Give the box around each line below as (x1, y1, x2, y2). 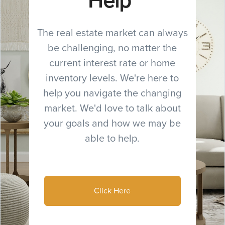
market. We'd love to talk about (44, 100, 181, 116)
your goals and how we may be (44, 116, 181, 131)
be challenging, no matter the (48, 40, 177, 55)
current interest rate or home (49, 55, 176, 70)
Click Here (94, 185, 131, 196)
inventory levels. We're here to (46, 70, 179, 85)
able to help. (85, 131, 140, 146)
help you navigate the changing (43, 85, 182, 100)
